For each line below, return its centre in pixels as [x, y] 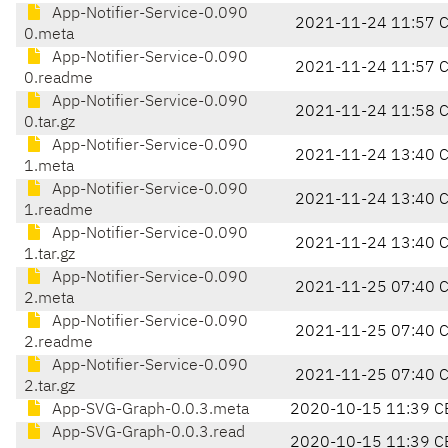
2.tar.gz [49, 387]
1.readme [58, 211]
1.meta [49, 167]
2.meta [49, 299]
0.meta [49, 35]
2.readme [58, 343]
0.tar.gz [49, 123]
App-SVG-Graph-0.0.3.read [146, 433]
